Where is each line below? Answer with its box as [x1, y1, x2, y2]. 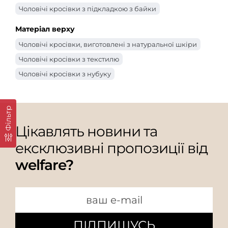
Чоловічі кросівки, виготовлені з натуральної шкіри [19, 40, 197, 48]
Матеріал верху [15, 24, 75, 34]
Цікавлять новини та [15, 122, 157, 140]
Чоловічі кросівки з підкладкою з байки [19, 4, 156, 13]
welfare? [15, 156, 73, 174]
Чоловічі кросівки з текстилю [19, 54, 119, 63]
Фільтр [4, 105, 13, 131]
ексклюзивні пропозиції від [15, 139, 208, 157]
